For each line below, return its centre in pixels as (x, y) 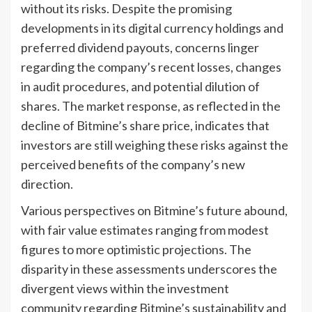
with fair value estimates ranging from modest (145, 229)
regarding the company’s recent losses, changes (151, 67)
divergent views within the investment (125, 288)
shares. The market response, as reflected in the (151, 106)
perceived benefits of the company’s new (133, 164)
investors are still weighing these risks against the (155, 145)
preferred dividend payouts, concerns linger (140, 47)
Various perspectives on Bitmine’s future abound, (154, 210)
